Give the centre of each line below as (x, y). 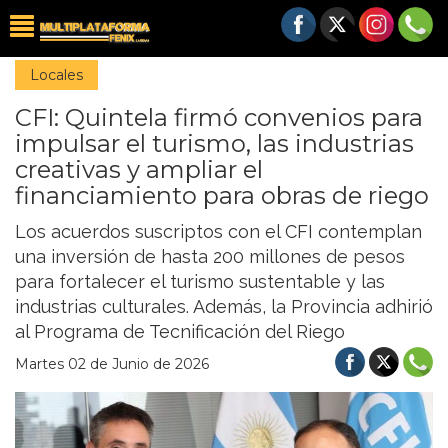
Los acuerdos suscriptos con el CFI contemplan (218, 231)
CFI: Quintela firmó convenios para (219, 117)
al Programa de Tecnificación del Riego (180, 331)
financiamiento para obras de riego (222, 195)
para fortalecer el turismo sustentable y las (200, 281)
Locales (56, 75)
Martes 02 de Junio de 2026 (112, 364)
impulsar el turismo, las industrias (214, 143)
